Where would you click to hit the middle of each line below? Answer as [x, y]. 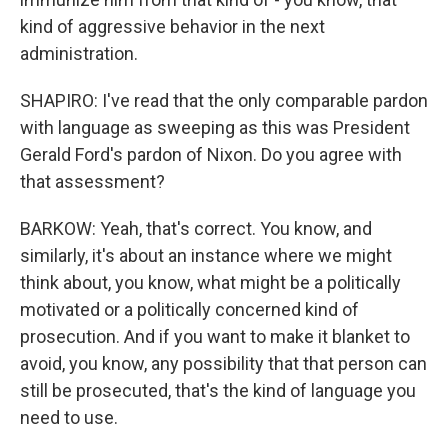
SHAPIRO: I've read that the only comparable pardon [224, 100]
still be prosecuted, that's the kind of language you [218, 390]
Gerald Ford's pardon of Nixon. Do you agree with [211, 154]
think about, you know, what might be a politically [210, 282]
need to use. [69, 417]
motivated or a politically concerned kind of [189, 309]
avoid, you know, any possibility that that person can [223, 363]
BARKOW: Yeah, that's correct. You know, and [196, 228]
